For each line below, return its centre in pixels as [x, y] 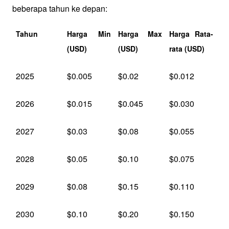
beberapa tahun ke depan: [60, 9]
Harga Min [89, 33]
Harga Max [140, 33]
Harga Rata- [191, 33]
